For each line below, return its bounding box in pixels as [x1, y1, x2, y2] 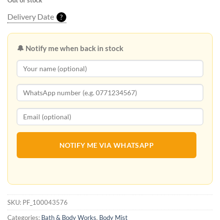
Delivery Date [7, 12, 54, 22]
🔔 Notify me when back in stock [17, 44, 123, 53]
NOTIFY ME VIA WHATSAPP [59, 141, 154, 150]
